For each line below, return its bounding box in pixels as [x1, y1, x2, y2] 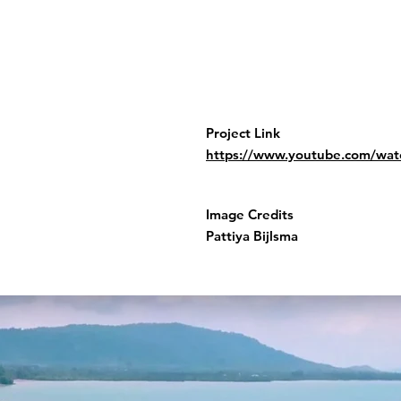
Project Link [206, 124, 280, 141]
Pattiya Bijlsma [206, 227, 298, 244]
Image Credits [206, 206, 294, 223]
